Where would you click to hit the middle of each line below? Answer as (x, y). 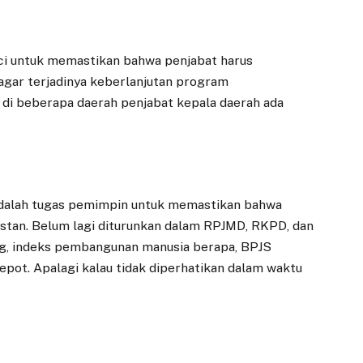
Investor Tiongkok (283, 351)
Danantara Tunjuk (280, 333)
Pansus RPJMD (122, 333)
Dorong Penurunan (134, 351)
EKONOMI (100, 302)
